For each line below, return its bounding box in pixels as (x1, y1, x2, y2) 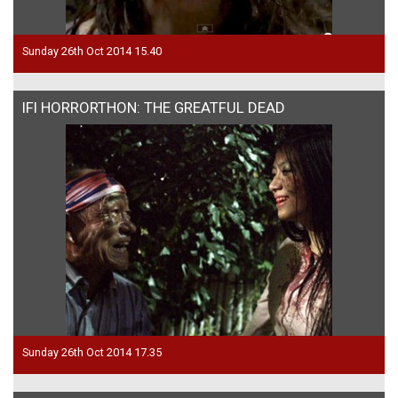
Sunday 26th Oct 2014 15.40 (22, 44, 162, 58)
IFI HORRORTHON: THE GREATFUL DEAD (22, 98, 285, 116)
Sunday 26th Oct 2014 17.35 (22, 345, 162, 359)
